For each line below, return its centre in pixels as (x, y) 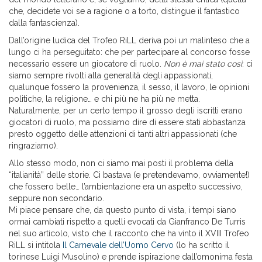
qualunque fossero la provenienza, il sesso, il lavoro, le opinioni (129, 87)
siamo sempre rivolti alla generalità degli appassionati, (111, 76)
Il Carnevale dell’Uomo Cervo (118, 245)
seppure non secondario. (56, 199)
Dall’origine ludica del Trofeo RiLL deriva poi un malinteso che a (129, 41)
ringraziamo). (33, 146)
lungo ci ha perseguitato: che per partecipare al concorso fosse (129, 52)
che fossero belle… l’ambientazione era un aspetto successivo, (126, 187)
